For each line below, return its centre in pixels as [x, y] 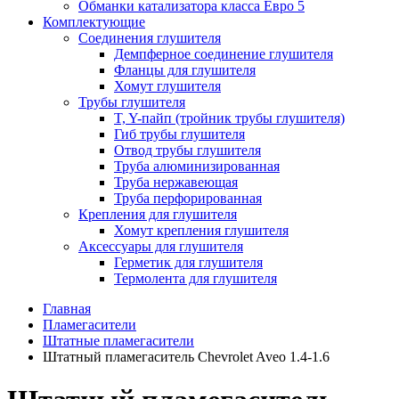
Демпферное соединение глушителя [224, 53]
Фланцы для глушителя [185, 69]
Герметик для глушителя [188, 262]
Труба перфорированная [188, 198]
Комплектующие [94, 21]
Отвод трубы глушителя [187, 150]
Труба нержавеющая [176, 182]
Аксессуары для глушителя [161, 246]
